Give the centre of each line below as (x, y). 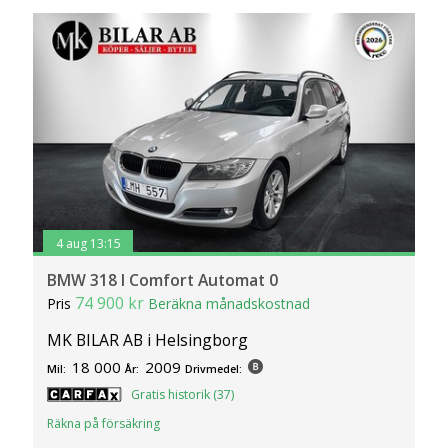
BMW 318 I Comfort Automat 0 (163, 280)
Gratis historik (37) (183, 394)
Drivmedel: (214, 368)
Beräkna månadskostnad (229, 304)
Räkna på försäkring (104, 424)
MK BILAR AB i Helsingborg (148, 339)
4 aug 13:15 (88, 243)
